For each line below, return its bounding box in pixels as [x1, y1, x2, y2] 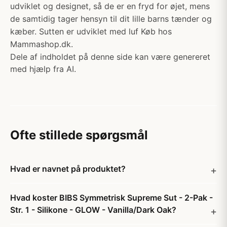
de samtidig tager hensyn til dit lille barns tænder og [10, 14, 212, 24]
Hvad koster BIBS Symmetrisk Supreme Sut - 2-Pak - [10, 193, 213, 203]
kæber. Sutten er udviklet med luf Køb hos [10, 26, 172, 36]
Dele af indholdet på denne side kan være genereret [10, 52, 210, 62]
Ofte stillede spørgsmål [10, 128, 148, 142]
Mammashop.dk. [10, 39, 73, 49]
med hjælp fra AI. [10, 64, 76, 74]
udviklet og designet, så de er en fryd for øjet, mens [10, 1, 210, 11]
